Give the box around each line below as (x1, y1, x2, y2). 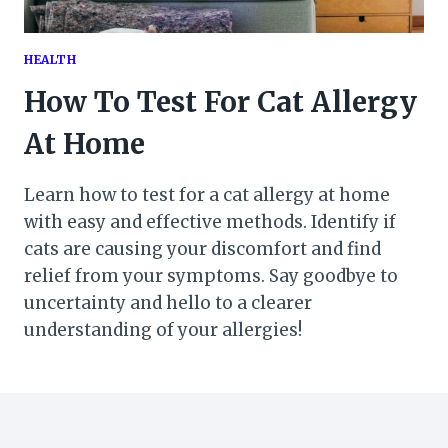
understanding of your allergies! (24, 318, 302, 341)
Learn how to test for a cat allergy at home (24, 183, 390, 206)
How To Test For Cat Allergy (24, 83, 417, 120)
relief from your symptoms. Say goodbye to (24, 264, 398, 287)
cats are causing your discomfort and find (24, 237, 381, 260)
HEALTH (24, 51, 77, 67)
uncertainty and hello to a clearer (24, 291, 312, 314)
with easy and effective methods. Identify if (24, 210, 396, 233)
